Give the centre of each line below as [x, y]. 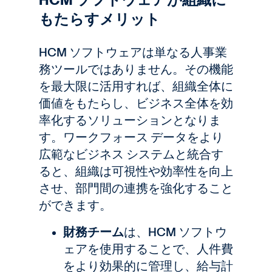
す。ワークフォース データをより [131, 137]
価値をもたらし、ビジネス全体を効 [136, 103]
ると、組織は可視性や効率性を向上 [136, 171]
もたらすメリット [100, 19]
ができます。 [75, 205]
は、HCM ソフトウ [175, 232]
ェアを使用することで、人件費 [148, 249]
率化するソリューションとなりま [130, 120]
